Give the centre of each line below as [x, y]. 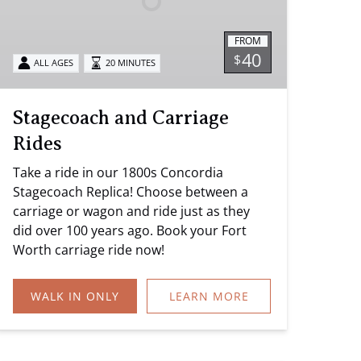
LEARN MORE [209, 296]
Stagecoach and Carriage [121, 117]
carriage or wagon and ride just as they [131, 211]
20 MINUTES [130, 63]
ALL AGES [54, 63]
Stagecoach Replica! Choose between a [131, 191]
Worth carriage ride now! [89, 249]
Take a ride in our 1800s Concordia [118, 172]
